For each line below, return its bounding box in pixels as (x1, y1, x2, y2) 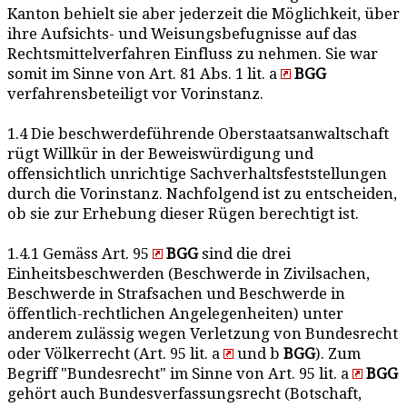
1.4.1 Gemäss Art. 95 (7, 245, 153, 263)
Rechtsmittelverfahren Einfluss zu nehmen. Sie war (7, 45, 378, 63)
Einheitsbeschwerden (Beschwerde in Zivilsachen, (7, 265, 370, 283)
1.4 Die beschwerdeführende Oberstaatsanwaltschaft (7, 125, 389, 143)
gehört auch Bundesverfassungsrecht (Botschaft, (7, 385, 362, 402)
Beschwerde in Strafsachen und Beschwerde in (7, 285, 345, 303)
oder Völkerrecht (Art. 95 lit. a (7, 345, 223, 362)
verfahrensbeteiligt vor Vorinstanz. (7, 85, 263, 103)
